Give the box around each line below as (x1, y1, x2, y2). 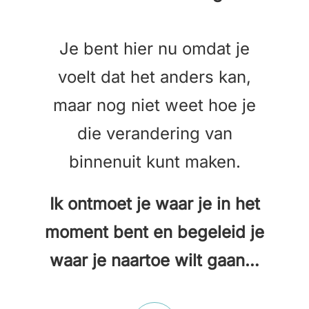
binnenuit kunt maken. (68, 152, 241, 172)
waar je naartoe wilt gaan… (50, 250, 259, 271)
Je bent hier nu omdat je (59, 39, 250, 59)
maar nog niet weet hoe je (53, 95, 256, 116)
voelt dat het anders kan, (58, 67, 251, 88)
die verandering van (77, 123, 232, 144)
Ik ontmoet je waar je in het (49, 194, 260, 215)
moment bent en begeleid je (45, 222, 264, 243)
